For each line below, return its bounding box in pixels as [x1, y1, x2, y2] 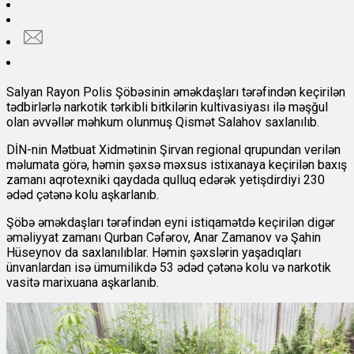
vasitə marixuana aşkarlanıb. [6, 275, 159, 291]
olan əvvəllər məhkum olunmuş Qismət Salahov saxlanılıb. [6, 115, 319, 130]
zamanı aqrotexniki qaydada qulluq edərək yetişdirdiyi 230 [6, 172, 325, 188]
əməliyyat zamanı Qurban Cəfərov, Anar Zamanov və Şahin [6, 230, 321, 246]
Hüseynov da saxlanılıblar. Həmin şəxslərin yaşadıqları [6, 245, 301, 261]
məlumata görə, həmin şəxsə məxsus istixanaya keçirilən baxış [6, 157, 347, 173]
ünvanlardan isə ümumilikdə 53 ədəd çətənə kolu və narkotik [6, 260, 331, 276]
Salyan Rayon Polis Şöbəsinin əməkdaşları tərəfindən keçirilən [6, 85, 345, 100]
